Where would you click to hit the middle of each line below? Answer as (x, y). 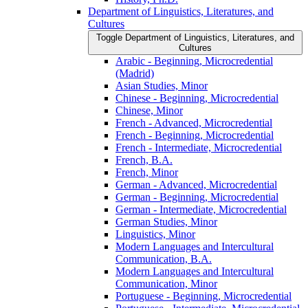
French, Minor (147, 172)
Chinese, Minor (149, 110)
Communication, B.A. (164, 258)
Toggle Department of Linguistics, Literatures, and (195, 37)
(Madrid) (135, 73)
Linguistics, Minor (155, 234)
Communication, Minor (166, 283)
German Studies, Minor (166, 221)
